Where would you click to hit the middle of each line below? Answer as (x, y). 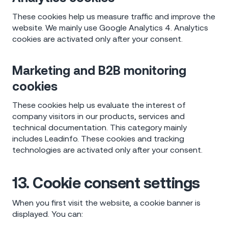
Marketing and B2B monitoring (99, 70)
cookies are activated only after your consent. (97, 38)
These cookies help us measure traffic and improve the (114, 16)
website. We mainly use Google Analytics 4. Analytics (110, 27)
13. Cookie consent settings (106, 182)
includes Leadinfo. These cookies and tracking (98, 138)
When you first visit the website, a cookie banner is (106, 202)
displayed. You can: (48, 213)
